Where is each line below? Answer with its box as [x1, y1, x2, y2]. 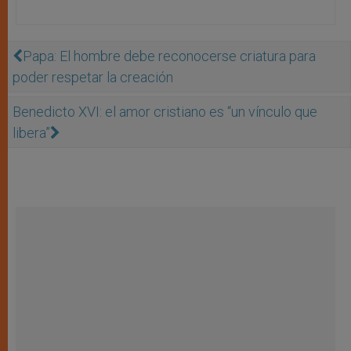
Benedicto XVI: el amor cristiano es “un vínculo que [13, 103, 317, 120]
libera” [13, 124, 50, 141]
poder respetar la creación [13, 68, 173, 85]
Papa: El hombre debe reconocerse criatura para [23, 47, 316, 64]
